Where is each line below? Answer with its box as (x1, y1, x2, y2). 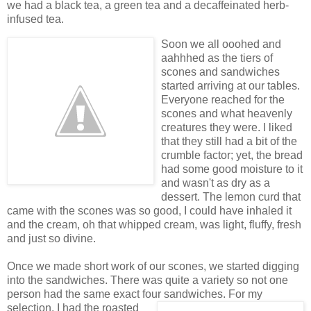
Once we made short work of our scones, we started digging (7, 260, 299, 273)
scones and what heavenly (161, 108, 292, 120)
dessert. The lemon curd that (161, 191, 301, 203)
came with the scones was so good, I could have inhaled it (7, 205, 292, 217)
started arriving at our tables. (161, 80, 300, 92)
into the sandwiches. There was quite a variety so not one (7, 274, 288, 287)
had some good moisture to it (161, 163, 303, 176)
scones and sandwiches (161, 66, 280, 78)
